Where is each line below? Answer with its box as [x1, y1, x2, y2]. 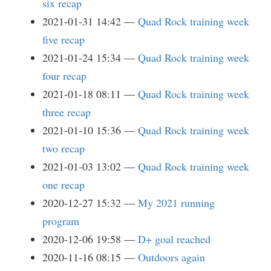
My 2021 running [138, 195, 215, 210]
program [42, 214, 79, 228]
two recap [42, 141, 85, 155]
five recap [42, 32, 85, 47]
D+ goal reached [138, 232, 211, 246]
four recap [42, 68, 87, 83]
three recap [42, 105, 91, 119]
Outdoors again [138, 250, 205, 264]
